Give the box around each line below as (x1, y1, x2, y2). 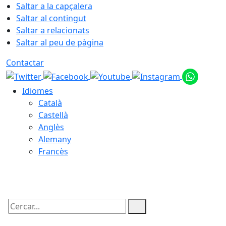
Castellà (38, 109, 68, 121)
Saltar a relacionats (16, 25, 89, 36)
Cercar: (6, 209, 33, 220)
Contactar (6, 57, 44, 68)
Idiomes (22, 85, 53, 96)
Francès (38, 146, 68, 157)
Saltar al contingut (16, 13, 86, 24)
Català (38, 97, 62, 108)
